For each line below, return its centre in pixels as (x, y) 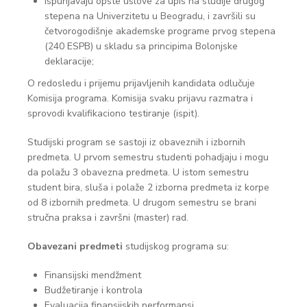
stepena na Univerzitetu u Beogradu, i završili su (150, 16)
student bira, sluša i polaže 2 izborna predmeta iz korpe (148, 187)
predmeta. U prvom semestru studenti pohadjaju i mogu (148, 157)
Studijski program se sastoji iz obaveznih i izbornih (136, 142)
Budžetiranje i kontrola (94, 290)
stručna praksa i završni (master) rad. (109, 218)
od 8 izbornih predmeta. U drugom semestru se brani (142, 202)
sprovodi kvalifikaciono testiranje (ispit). (115, 113)
